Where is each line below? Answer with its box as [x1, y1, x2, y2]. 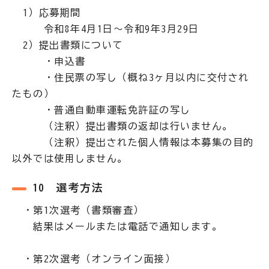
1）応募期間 [12, 8, 81, 17]
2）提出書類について [12, 40, 123, 50]
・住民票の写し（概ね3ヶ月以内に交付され [12, 73, 249, 82]
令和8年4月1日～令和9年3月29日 [12, 24, 199, 34]
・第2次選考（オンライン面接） [12, 254, 175, 264]
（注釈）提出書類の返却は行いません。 [12, 121, 233, 131]
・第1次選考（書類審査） [12, 205, 144, 215]
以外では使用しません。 [12, 154, 128, 163]
